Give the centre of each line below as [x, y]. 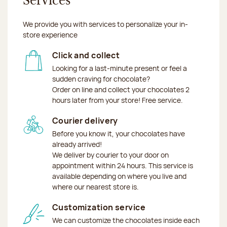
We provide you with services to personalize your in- [105, 24]
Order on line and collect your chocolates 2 [121, 89]
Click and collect [86, 55]
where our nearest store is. [95, 186]
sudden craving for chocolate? [101, 79]
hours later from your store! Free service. [117, 100]
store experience [50, 34]
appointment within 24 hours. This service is [122, 165]
